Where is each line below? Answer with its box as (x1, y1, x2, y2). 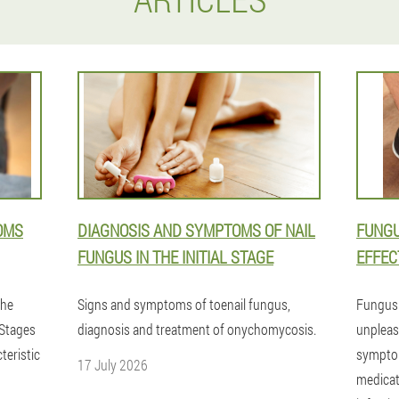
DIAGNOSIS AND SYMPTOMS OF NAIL (77, 219, 315, 241)
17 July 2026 (77, 355, 148, 374)
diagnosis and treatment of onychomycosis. (77, 320, 316, 338)
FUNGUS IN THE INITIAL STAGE (77, 246, 273, 268)
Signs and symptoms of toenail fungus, (77, 295, 290, 313)
